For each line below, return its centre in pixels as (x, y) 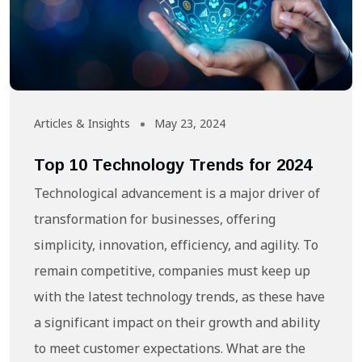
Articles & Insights (82, 124)
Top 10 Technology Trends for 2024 (173, 164)
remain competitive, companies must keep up (172, 272)
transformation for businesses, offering (155, 221)
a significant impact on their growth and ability (177, 324)
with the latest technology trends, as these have (179, 298)
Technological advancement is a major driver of (177, 195)
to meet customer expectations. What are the (170, 350)
